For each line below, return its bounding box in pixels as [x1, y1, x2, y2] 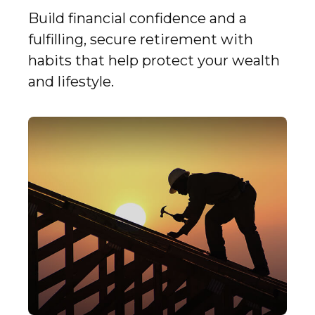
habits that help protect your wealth [28, 52, 280, 70]
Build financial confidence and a [28, 10, 247, 27]
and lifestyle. [28, 73, 114, 91]
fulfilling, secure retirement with [28, 31, 253, 49]
